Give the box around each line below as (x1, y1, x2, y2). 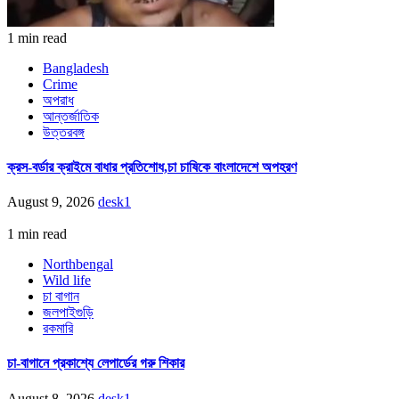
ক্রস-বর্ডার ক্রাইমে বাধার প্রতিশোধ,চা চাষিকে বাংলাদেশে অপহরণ (7, 159, 297, 175)
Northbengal (43, 256, 113, 273)
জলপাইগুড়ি (43, 305, 94, 321)
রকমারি (43, 321, 73, 337)
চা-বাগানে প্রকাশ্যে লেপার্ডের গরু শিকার (7, 355, 184, 371)
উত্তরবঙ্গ (43, 124, 85, 140)
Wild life (43, 273, 91, 289)
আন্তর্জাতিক (43, 108, 99, 124)
